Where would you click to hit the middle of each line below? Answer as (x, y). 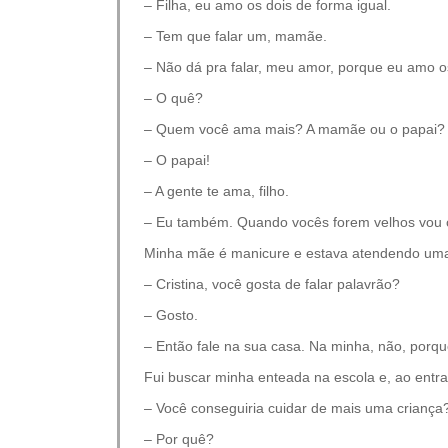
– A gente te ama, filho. (216, 191)
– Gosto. (171, 315)
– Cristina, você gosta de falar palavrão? (272, 284)
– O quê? (173, 98)
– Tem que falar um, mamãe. (235, 36)
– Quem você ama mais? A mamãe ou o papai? (294, 129)
